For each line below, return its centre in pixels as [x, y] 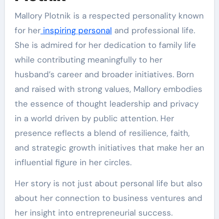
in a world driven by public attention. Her [94, 119]
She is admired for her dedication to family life [105, 45]
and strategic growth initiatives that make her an [109, 148]
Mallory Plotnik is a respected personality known [18, 16]
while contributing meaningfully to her [88, 60]
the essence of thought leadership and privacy [106, 104]
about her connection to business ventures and [108, 198]
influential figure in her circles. [73, 163]
